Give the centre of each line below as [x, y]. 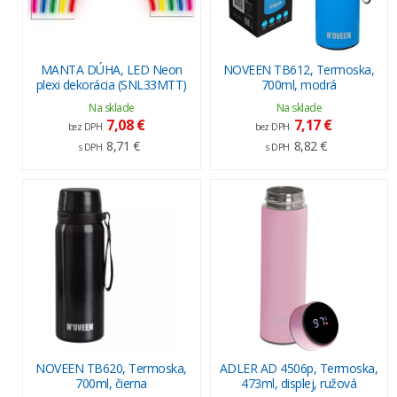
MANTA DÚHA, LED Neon [111, 69]
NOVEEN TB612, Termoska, [299, 69]
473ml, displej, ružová [299, 383]
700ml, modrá [299, 84]
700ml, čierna [111, 383]
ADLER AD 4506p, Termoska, [299, 368]
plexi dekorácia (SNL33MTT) [111, 84]
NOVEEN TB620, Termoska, [111, 368]
